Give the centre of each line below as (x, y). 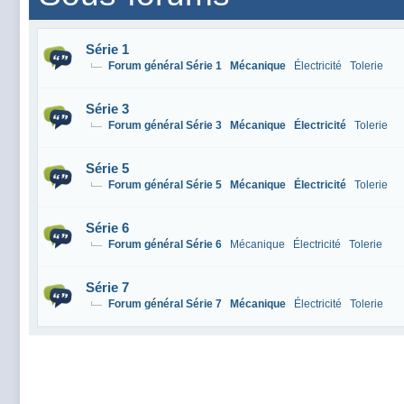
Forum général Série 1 (165, 66)
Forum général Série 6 (165, 244)
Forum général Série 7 (165, 304)
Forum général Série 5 (165, 185)
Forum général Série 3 (165, 125)
